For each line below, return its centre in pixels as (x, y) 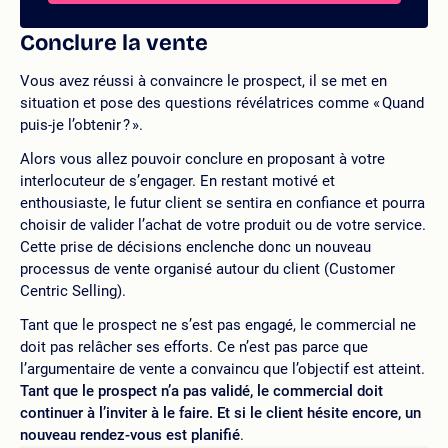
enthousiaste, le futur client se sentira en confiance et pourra (222, 203)
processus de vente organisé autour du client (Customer (207, 269)
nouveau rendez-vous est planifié (130, 435)
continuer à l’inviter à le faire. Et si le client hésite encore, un (220, 413)
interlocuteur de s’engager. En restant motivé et (177, 181)
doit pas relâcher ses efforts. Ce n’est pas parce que (194, 347)
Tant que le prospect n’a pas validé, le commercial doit (201, 391)
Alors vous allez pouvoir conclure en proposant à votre (202, 159)
